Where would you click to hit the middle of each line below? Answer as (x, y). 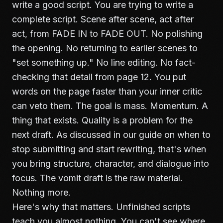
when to (194, 135)
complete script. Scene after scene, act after (103, 19)
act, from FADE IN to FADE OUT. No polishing (107, 34)
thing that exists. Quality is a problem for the (102, 120)
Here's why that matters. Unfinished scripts (101, 207)
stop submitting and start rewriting (82, 149)
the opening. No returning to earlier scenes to (105, 48)
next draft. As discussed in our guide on (95, 135)
